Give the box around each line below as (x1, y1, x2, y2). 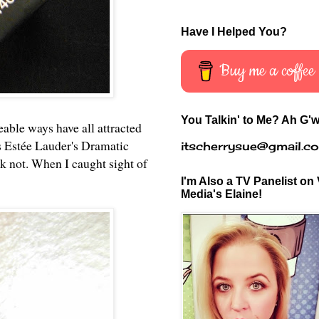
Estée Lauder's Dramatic (4, 137, 129, 155)
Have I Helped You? (181, 25, 287, 38)
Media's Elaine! (181, 187, 262, 200)
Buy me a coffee (219, 59, 315, 82)
